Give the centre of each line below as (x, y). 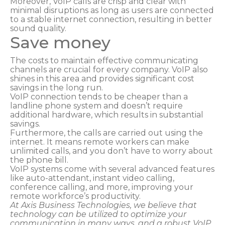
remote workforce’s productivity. (75, 196)
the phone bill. (39, 160)
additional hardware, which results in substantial (107, 115)
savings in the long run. (58, 87)
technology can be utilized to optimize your (98, 214)
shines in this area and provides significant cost (102, 78)
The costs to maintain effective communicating (104, 60)
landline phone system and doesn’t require (96, 105)
